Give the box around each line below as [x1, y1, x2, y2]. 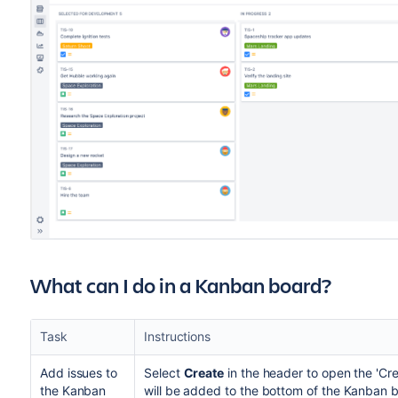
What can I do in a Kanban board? [29, 270, 331, 299]
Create [183, 364, 225, 380]
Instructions [143, 328, 211, 344]
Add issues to [39, 364, 118, 380]
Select [143, 364, 184, 380]
